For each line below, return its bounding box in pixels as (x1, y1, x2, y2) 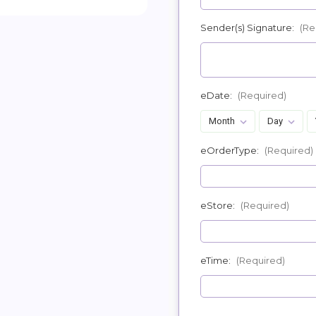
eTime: (200, 254, 233, 266)
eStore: (200, 199, 237, 211)
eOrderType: (200, 144, 261, 156)
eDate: (200, 89, 234, 101)
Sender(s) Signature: (200, 21, 296, 33)
